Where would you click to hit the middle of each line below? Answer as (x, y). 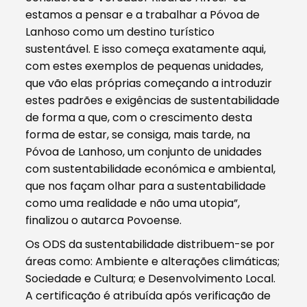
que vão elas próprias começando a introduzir (149, 83)
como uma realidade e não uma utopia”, (133, 203)
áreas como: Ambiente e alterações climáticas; (153, 261)
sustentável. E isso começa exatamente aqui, (146, 49)
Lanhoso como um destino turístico (120, 32)
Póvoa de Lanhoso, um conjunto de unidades (144, 151)
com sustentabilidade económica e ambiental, (151, 169)
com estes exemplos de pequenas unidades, (145, 66)
